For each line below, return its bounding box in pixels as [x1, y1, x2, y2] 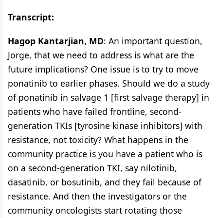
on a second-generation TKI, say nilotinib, [8, 162, 177, 174]
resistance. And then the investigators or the [8, 190, 187, 202]
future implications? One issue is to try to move [8, 63, 199, 75]
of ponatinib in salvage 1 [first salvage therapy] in [8, 91, 209, 103]
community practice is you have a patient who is [8, 147, 202, 160]
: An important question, [104, 35, 202, 47]
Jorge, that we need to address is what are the [8, 49, 194, 61]
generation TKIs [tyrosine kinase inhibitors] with [8, 119, 202, 131]
